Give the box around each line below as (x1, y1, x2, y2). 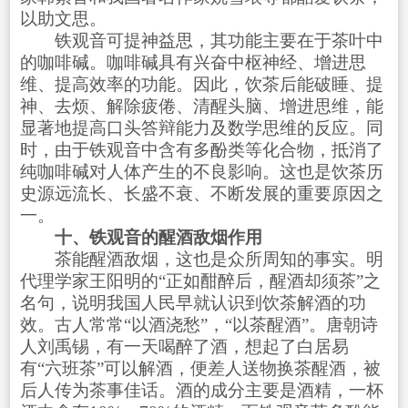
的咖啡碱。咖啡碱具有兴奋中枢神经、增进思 (19, 52, 366, 72)
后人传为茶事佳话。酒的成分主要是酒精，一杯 (19, 380, 383, 400)
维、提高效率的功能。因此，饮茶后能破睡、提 (19, 74, 383, 94)
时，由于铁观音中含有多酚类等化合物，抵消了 (19, 139, 383, 159)
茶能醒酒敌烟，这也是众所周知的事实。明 (19, 249, 383, 269)
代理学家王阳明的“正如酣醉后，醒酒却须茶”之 (19, 270, 381, 291)
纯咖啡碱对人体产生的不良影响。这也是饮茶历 (19, 161, 383, 181)
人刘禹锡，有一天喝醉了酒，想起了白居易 (19, 336, 349, 356)
